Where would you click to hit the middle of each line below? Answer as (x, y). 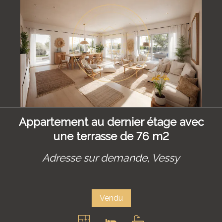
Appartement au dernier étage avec (111, 122)
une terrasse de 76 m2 (111, 136)
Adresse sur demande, (97, 158)
